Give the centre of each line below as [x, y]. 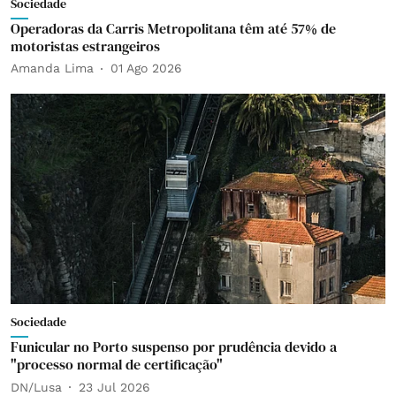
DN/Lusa [36, 387]
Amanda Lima [52, 68]
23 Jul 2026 [114, 387]
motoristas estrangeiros [85, 46]
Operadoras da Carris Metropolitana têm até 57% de [173, 28]
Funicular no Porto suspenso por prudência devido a [174, 346]
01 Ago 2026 [146, 68]
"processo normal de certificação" [117, 364]
